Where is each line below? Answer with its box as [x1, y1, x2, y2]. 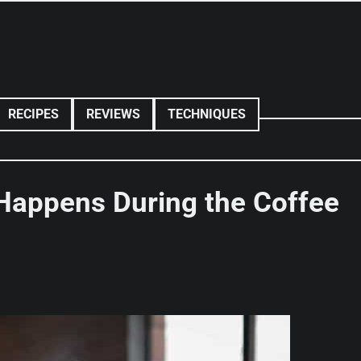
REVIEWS [86, 106, 140, 122]
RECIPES [8, 106, 59, 122]
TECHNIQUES [168, 106, 246, 122]
